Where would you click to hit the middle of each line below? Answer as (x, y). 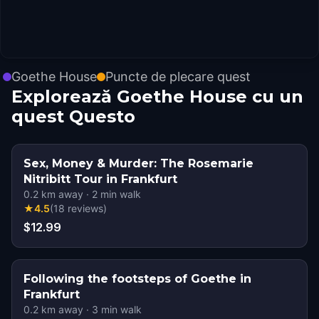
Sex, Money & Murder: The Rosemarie (138, 163)
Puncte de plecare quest (178, 77)
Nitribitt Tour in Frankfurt (100, 179)
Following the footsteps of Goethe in (137, 279)
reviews (85, 208)
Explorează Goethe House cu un (157, 96)
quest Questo (73, 116)
